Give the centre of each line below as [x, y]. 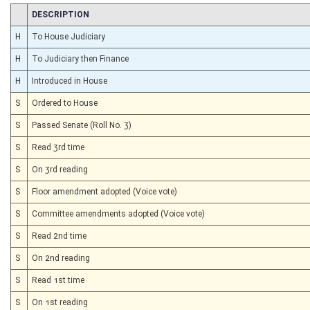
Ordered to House [65, 103]
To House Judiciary [69, 36]
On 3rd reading [60, 169]
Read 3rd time [58, 147]
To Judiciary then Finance [80, 58]
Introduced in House [70, 81]
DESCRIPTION [61, 14]
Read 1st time [58, 280]
